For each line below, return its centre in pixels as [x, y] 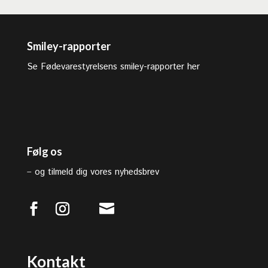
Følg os [44, 152]
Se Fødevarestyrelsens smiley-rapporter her [113, 67]
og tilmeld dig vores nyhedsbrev [97, 172]
